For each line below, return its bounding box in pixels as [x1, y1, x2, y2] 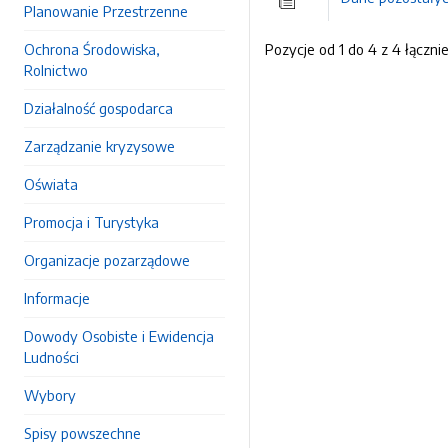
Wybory [24, 386, 76, 404]
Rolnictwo [24, 61, 88, 79]
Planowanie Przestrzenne [24, 2, 188, 20]
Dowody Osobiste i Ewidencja [24, 327, 214, 345]
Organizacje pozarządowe [24, 251, 190, 269]
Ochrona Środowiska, [24, 40, 160, 58]
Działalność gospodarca [24, 99, 173, 117]
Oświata [24, 175, 78, 193]
